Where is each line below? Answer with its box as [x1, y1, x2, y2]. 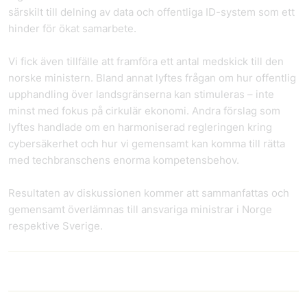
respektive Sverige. [8, 219, 103, 232]
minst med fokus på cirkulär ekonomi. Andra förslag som [8, 104, 280, 117]
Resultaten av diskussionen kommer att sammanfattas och [8, 186, 289, 199]
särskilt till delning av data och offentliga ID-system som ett [8, 5, 295, 19]
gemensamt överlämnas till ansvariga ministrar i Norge [8, 203, 272, 216]
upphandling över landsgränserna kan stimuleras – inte [8, 88, 274, 101]
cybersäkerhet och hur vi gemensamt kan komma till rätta [8, 137, 285, 150]
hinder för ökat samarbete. [8, 22, 136, 35]
